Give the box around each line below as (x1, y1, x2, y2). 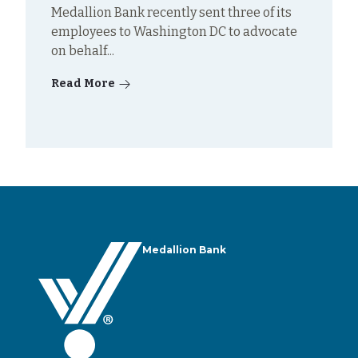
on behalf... (51, 42, 114, 58)
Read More (51, 76, 115, 90)
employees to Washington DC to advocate (51, 23, 297, 39)
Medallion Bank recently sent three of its (51, 4, 292, 20)
